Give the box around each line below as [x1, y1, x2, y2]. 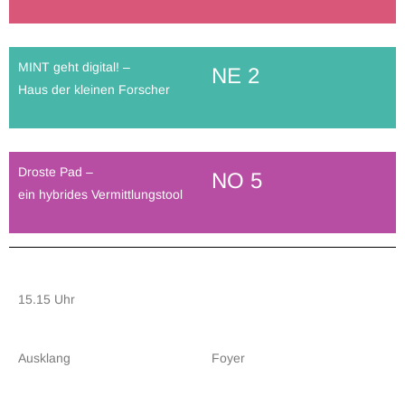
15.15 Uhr [18, 292, 75, 306]
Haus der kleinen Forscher [18, 82, 170, 97]
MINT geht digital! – [18, 60, 130, 74]
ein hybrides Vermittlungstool [18, 187, 183, 202]
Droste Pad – [18, 165, 93, 179]
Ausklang [18, 351, 71, 365]
